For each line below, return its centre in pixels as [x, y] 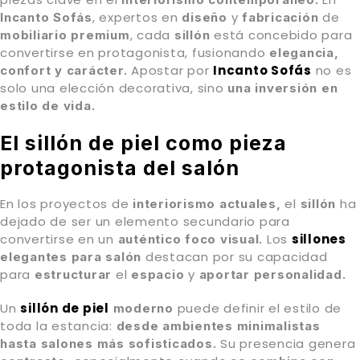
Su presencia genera [286, 344]
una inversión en [283, 88]
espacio [158, 275]
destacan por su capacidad [235, 257]
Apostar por [170, 71]
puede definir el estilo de [257, 309]
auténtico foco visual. [190, 239]
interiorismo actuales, [207, 204]
